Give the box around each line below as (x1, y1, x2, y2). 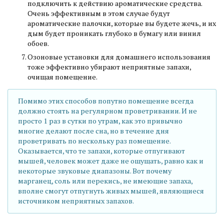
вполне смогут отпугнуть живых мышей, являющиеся (18, 186, 204, 196)
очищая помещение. (27, 71, 97, 81)
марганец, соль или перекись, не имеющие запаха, (18, 176, 193, 186)
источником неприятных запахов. (18, 196, 134, 206)
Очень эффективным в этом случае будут (27, 8, 170, 18)
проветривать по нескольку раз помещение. (18, 136, 171, 146)
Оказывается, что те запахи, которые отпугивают (18, 146, 185, 156)
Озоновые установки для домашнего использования (27, 51, 210, 61)
